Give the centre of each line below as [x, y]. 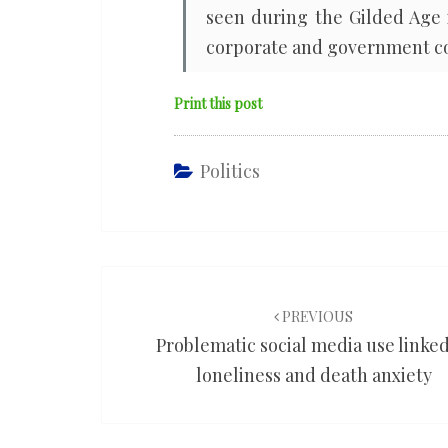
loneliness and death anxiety [313, 375]
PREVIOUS [316, 316]
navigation [172, 320]
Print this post [218, 103]
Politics [230, 171]
